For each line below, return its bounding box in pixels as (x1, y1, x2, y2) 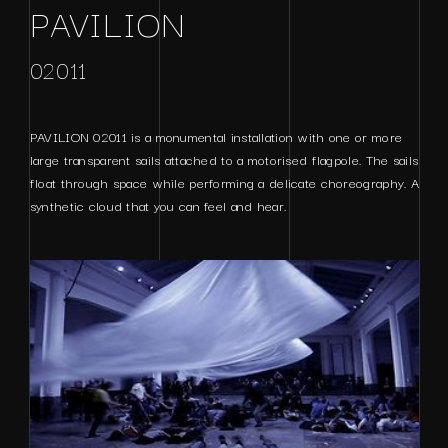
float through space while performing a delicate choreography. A (29, 171, 419, 193)
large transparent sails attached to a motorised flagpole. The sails (29, 148, 419, 170)
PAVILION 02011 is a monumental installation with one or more (29, 125, 403, 147)
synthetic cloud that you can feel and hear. (29, 194, 287, 216)
